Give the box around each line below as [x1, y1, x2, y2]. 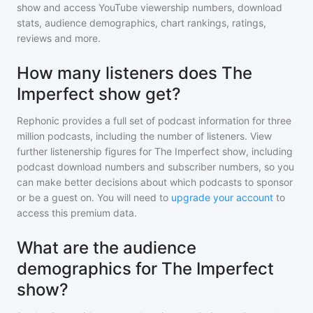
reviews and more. [17, 32, 101, 44]
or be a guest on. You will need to [17, 191, 171, 203]
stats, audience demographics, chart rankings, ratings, [17, 17, 266, 29]
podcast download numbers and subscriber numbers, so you [17, 161, 294, 173]
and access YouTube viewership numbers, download [43, 1, 282, 13]
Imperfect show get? [17, 84, 181, 104]
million [17, 130, 45, 142]
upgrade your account [171, 191, 273, 203]
